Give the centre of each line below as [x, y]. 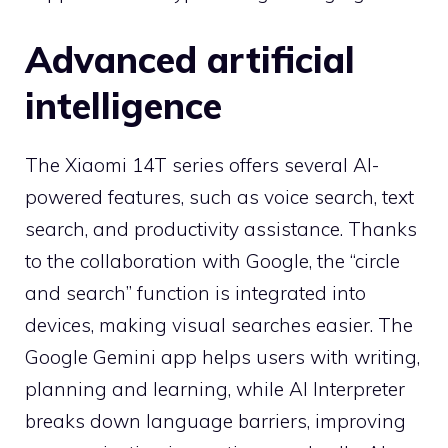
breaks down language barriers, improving [215, 420]
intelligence [123, 105]
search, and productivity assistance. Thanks [221, 228]
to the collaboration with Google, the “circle [212, 260]
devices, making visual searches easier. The [219, 324]
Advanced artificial [190, 59]
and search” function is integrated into [195, 292]
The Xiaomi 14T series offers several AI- [202, 164]
